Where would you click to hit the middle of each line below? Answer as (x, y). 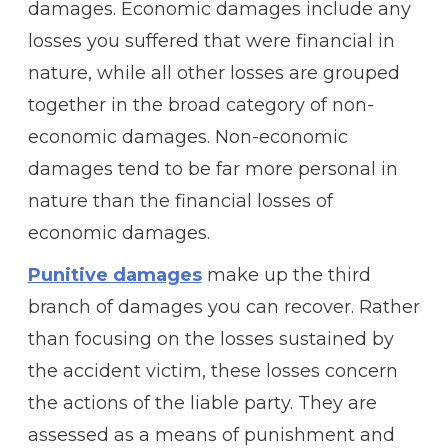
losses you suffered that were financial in (211, 40)
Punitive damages (114, 274)
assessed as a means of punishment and (211, 434)
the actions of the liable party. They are (202, 402)
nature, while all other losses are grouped (213, 72)
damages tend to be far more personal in (212, 168)
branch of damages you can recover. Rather (223, 306)
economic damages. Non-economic (187, 136)
